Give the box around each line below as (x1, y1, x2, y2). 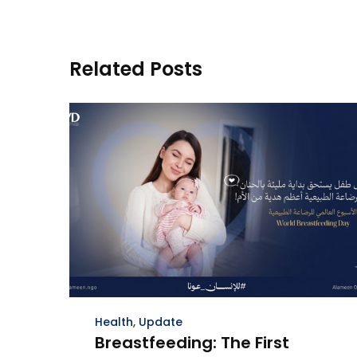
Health (95, 314, 133, 331)
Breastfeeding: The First (95, 331, 289, 355)
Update (139, 314, 182, 331)
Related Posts (69, 56, 202, 83)
